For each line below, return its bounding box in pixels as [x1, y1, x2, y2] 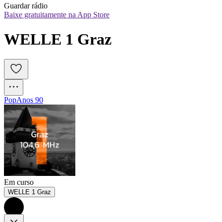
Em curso [4, 178, 34, 187]
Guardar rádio [4, 1, 48, 10]
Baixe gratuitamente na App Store [4, 10, 110, 19]
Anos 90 [16, 96, 43, 105]
